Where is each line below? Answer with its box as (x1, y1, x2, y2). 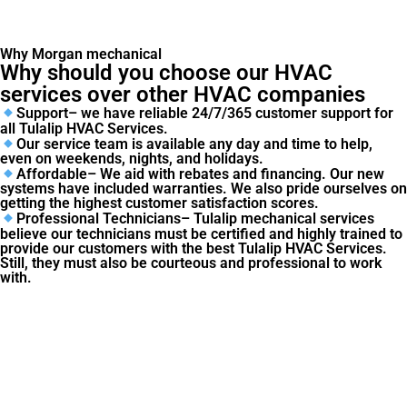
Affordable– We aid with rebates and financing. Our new (16, 165, 385, 184)
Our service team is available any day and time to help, (16, 134, 373, 153)
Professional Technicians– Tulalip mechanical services (16, 210, 375, 228)
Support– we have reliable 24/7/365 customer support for (16, 104, 394, 123)
